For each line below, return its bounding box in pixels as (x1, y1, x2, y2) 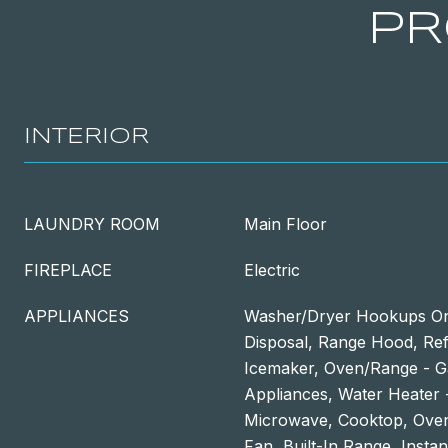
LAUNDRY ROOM (24, 214, 160, 234)
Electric (244, 260, 300, 280)
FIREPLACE (24, 260, 112, 280)
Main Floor (244, 214, 327, 234)
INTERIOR (24, 126, 149, 148)
